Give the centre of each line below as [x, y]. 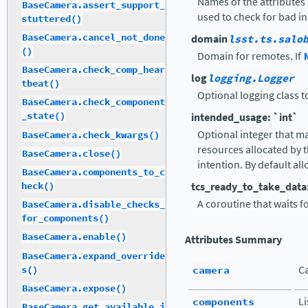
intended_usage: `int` [245, 117]
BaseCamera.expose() [74, 288]
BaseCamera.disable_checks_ [93, 205]
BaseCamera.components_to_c [93, 173]
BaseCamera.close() [71, 153]
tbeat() [41, 84]
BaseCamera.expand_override [93, 256]
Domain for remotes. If [250, 56]
